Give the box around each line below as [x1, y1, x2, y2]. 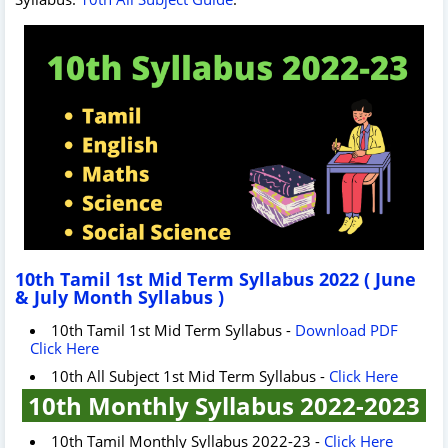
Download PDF [295, 319, 398, 340]
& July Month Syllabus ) [15, 284, 224, 309]
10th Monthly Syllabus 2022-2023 [22, 388, 426, 422]
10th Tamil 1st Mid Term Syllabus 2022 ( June [15, 266, 416, 291]
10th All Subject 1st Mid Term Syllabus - [51, 365, 329, 386]
